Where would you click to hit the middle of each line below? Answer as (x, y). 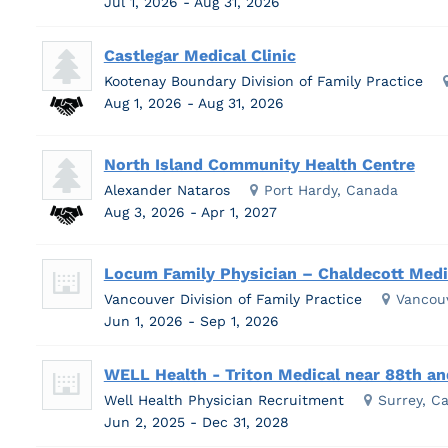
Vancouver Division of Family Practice (232, 298)
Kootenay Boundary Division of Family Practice (263, 80)
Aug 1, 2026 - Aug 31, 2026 (196, 102)
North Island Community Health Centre (259, 164)
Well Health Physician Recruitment (223, 399)
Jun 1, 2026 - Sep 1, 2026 (193, 320)
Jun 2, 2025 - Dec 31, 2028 (198, 421)
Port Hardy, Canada (330, 189)
